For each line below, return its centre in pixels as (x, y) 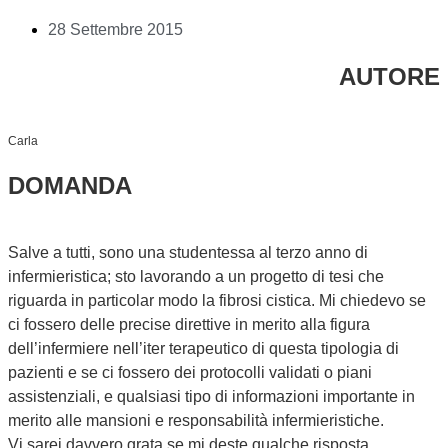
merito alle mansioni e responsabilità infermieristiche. (196, 420)
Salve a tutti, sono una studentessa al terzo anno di (188, 252)
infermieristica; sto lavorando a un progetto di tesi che (196, 276)
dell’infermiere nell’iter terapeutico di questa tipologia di (203, 348)
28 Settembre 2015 (115, 29)
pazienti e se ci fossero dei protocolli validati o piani (190, 372)
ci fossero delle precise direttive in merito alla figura (189, 324)
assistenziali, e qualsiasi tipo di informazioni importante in (211, 396)
